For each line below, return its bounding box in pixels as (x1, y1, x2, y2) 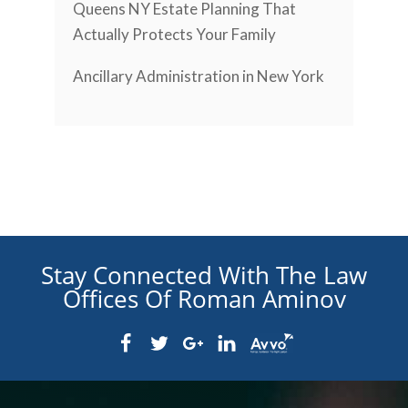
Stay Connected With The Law (41, 259, 367, 292)
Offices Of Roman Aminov (62, 282, 346, 316)
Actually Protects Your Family (73, 24, 276, 44)
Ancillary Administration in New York (73, 66, 324, 87)
